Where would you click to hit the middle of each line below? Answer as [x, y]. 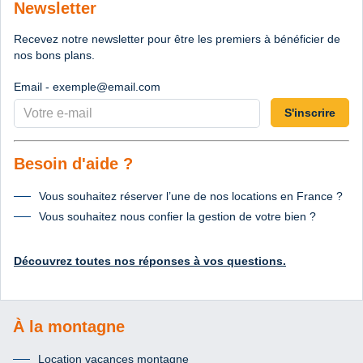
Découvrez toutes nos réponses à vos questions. [150, 261]
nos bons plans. [54, 56]
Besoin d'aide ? [73, 164]
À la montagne [69, 327]
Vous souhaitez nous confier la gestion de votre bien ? [177, 217]
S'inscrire [310, 113]
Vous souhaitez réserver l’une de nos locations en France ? [191, 196]
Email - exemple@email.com [87, 87]
